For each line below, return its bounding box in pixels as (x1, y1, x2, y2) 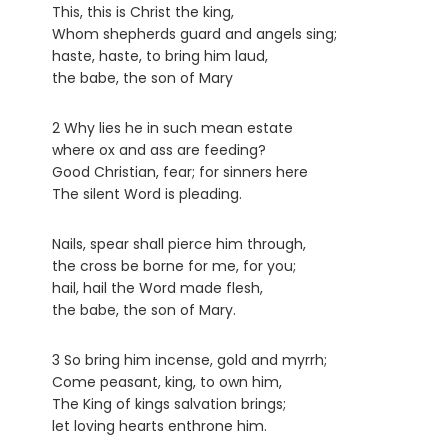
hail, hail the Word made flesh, (52, 278, 263, 299)
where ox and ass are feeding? (52, 140, 266, 161)
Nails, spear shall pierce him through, (52, 234, 306, 255)
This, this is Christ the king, (52, 2, 234, 23)
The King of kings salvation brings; (52, 394, 286, 415)
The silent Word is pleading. (52, 184, 242, 205)
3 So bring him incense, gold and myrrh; (52, 350, 327, 371)
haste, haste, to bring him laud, (52, 46, 268, 67)
